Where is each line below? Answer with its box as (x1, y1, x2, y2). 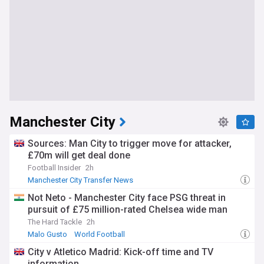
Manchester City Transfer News (28, 176, 133, 184)
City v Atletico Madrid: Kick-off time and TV (28, 246, 213, 258)
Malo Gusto (28, 230, 67, 239)
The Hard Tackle (28, 217, 82, 226)
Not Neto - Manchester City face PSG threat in (28, 192, 226, 203)
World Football (74, 230, 125, 239)
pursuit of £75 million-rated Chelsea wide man (28, 204, 227, 215)
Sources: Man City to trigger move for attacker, (28, 138, 232, 149)
